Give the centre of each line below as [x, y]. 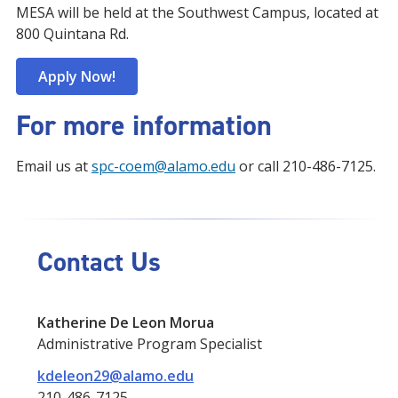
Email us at [54, 166]
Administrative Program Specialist [150, 344]
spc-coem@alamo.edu [163, 166]
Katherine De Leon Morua [126, 322]
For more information [144, 125]
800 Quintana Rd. [72, 34]
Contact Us [99, 262]
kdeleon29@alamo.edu [115, 376]
